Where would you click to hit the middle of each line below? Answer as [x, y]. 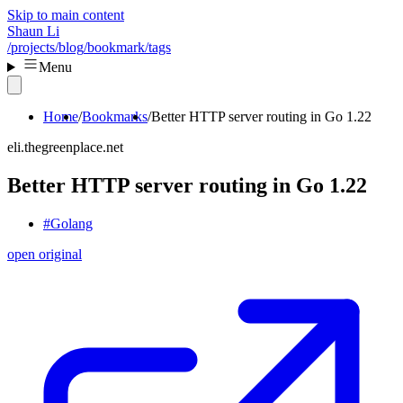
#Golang [68, 223]
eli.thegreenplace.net [65, 147]
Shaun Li [33, 31]
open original [45, 254]
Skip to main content [66, 15]
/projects [31, 47]
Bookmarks [115, 116]
